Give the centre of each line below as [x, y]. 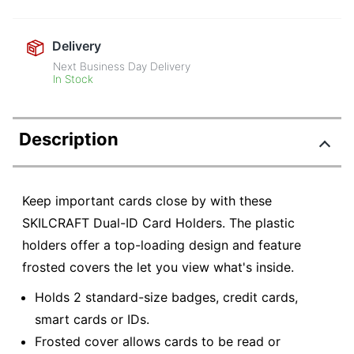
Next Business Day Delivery [122, 67]
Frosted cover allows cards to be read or [158, 341]
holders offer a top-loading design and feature [162, 245]
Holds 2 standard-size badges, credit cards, [166, 297]
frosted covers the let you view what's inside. [158, 267]
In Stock [73, 79]
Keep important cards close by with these [147, 201]
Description [69, 139]
